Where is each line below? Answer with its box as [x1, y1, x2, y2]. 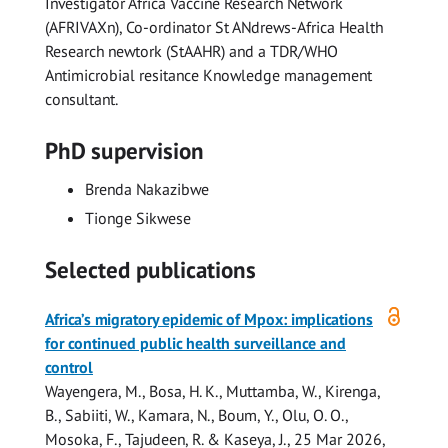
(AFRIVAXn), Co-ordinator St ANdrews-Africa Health [45, 17, 383, 38]
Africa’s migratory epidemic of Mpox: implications [45, 309, 373, 330]
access [44, 320, 88, 341]
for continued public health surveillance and [45, 333, 346, 354]
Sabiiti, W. [65, 405, 131, 426]
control [45, 357, 93, 378]
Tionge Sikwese [85, 207, 191, 228]
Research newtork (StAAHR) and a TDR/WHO [45, 41, 338, 62]
